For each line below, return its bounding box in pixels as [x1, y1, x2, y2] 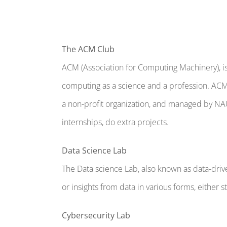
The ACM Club [61, 44, 115, 55]
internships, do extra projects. [61, 117, 169, 128]
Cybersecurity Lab [61, 210, 130, 221]
